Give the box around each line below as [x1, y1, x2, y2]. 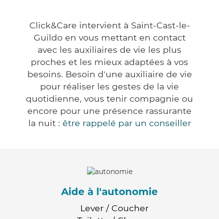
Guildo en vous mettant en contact [33, 32, 186, 43]
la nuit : [28, 118, 63, 129]
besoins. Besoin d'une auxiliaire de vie [27, 69, 192, 80]
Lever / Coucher [80, 202, 149, 213]
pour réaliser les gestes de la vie [40, 81, 179, 92]
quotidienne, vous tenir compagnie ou [26, 93, 193, 104]
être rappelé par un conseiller [62, 118, 191, 129]
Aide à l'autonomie [61, 185, 158, 197]
